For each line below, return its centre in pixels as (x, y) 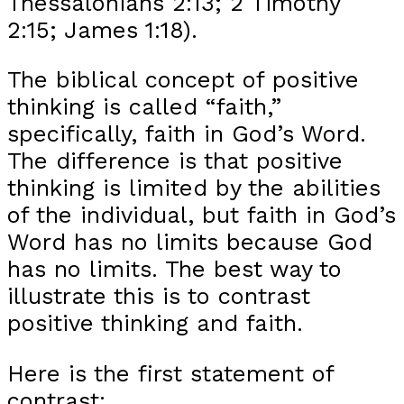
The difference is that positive (175, 161)
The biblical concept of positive (183, 80)
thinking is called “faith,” (144, 107)
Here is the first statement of (170, 374)
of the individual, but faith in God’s (202, 215)
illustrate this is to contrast (159, 296)
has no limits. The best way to (174, 269)
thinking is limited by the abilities (194, 188)
